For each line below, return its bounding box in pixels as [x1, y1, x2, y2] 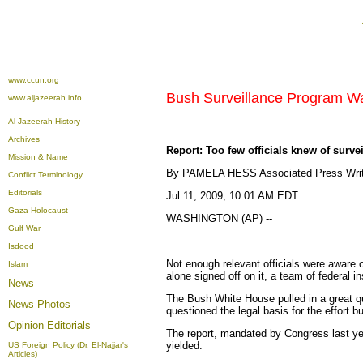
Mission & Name [8, 152, 68, 161]
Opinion [8, 319, 47, 331]
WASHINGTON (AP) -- [166, 212, 272, 224]
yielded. [166, 340, 203, 352]
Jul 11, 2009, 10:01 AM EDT [166, 190, 298, 202]
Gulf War [8, 224, 41, 233]
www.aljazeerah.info [8, 93, 82, 102]
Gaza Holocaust [8, 206, 68, 215]
